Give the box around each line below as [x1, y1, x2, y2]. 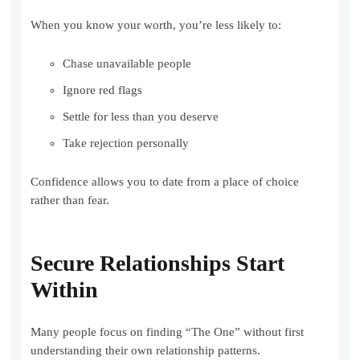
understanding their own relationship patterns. [31, 344, 261, 358]
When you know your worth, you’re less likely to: [31, 18, 282, 32]
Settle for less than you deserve [63, 110, 219, 124]
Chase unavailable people [63, 57, 192, 71]
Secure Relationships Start [31, 251, 285, 276]
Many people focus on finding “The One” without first [31, 325, 305, 339]
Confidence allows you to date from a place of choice [31, 175, 300, 189]
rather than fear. [31, 194, 110, 207]
